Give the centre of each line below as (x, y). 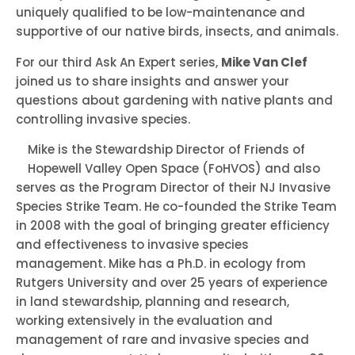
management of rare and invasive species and (162, 339)
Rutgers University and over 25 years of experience (172, 282)
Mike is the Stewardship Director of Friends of (166, 149)
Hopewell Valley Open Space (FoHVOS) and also (174, 168)
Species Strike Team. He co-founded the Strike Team (176, 206)
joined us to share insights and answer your (153, 81)
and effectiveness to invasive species (132, 244)
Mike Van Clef (264, 62)
